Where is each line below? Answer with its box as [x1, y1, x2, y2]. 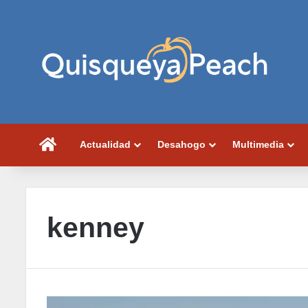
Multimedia [232, 138, 284, 150]
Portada [56, 138, 93, 150]
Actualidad [80, 138, 131, 150]
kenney [47, 211, 144, 243]
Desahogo [157, 138, 206, 150]
